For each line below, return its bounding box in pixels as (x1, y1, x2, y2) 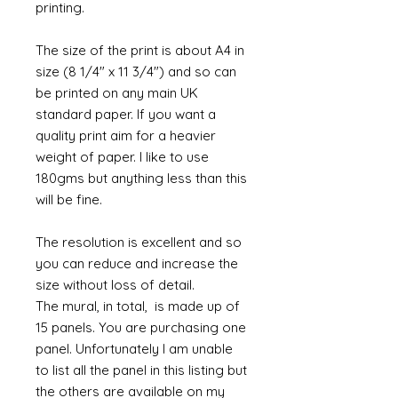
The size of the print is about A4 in (36, 42, 244, 59)
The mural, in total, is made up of (36, 298, 240, 314)
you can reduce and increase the (36, 255, 238, 272)
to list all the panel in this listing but (36, 362, 247, 378)
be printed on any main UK (36, 84, 198, 101)
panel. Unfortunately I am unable (36, 340, 233, 357)
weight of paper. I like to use (36, 148, 209, 165)
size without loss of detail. (36, 276, 198, 293)
